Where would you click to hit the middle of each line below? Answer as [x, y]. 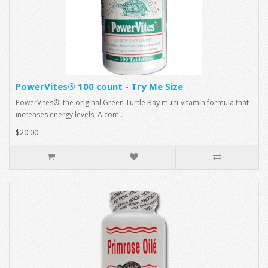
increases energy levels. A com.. [69, 114]
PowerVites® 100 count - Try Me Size [99, 86]
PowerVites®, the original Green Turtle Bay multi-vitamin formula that [132, 102]
